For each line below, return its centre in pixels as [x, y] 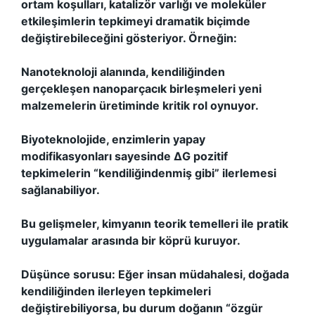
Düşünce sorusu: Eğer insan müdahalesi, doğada [155, 274]
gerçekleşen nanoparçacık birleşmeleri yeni [141, 89]
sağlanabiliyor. [60, 190]
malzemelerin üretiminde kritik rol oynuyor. [140, 105]
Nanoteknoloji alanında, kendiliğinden [123, 72]
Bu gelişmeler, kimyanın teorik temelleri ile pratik [155, 224]
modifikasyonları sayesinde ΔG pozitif [124, 156]
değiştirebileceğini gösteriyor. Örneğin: [129, 38]
